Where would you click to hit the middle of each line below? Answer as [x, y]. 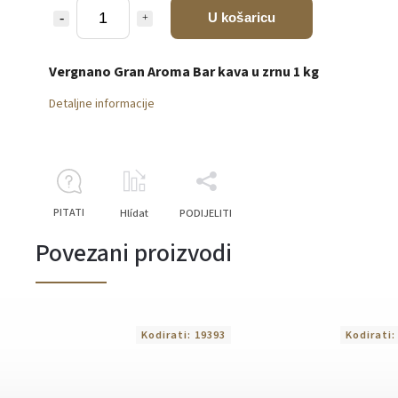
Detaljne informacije [102, 103]
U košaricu [242, 17]
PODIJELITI [206, 213]
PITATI [69, 212]
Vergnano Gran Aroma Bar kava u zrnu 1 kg [184, 72]
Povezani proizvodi [134, 253]
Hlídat [134, 213]
